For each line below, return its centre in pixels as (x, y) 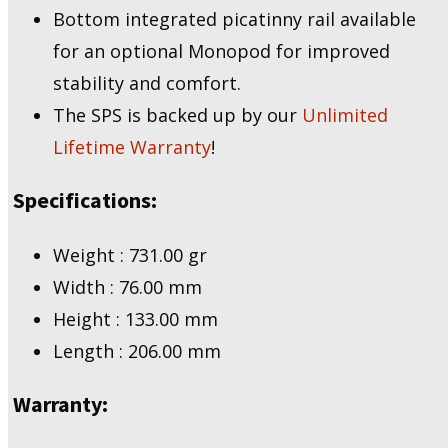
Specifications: (85, 200)
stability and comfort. (147, 83)
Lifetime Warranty (132, 147)
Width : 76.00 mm (127, 286)
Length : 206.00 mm (137, 350)
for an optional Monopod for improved (221, 51)
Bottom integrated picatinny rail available (234, 19)
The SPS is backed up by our (177, 115)
